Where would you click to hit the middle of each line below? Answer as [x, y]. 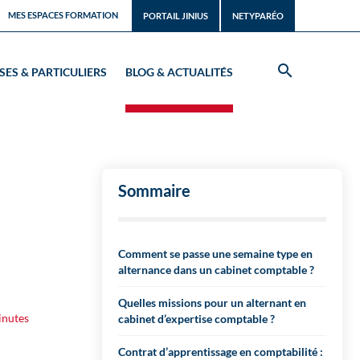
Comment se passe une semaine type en [215, 254]
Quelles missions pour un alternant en [212, 303]
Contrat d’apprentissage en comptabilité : [221, 352]
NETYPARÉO [258, 16]
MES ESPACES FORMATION [63, 15]
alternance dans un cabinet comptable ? [216, 270]
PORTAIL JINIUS [176, 16]
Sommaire [154, 190]
